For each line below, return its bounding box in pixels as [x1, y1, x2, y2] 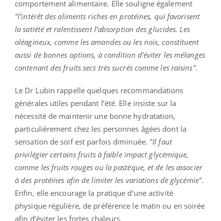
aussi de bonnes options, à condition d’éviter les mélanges [15, 49, 205, 60]
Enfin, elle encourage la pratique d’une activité [15, 187, 173, 198]
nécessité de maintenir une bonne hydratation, [15, 110, 176, 121]
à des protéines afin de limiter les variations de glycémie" [15, 175, 202, 185]
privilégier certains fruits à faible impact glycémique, [15, 149, 189, 159]
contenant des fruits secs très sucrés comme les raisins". [15, 62, 198, 73]
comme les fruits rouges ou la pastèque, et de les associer [15, 162, 202, 172]
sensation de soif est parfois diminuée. [15, 136, 150, 147]
